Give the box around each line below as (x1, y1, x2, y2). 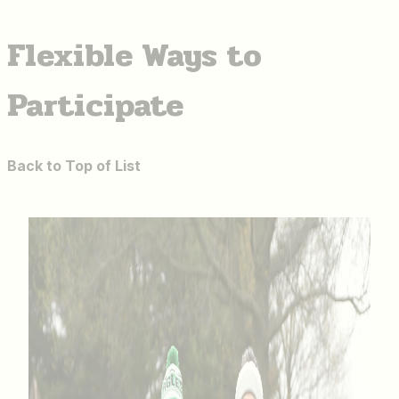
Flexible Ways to (7, 30, 262, 81)
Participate (7, 80, 183, 131)
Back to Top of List (7, 157, 141, 175)
